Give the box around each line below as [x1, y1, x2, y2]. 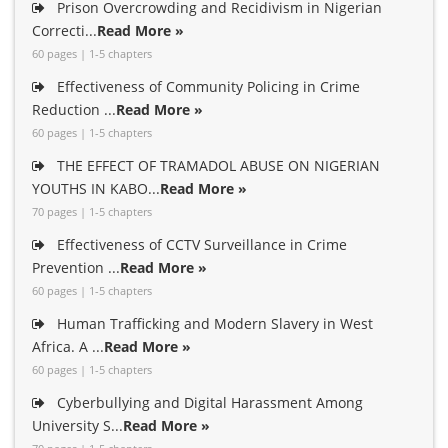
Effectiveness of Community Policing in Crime [53, 77, 360, 96]
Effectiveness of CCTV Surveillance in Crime [53, 235, 347, 254]
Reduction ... [32, 100, 116, 119]
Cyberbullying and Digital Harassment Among [53, 393, 363, 412]
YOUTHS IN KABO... [32, 179, 160, 198]
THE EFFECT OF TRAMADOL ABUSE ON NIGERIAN [53, 156, 380, 175]
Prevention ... [32, 258, 120, 277]
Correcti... [32, 21, 97, 40]
